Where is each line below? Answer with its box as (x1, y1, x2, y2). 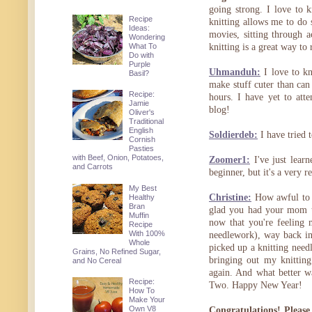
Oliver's (129, 108, 155, 117)
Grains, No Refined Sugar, (72, 247, 161, 256)
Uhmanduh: (209, 67, 260, 78)
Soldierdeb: (209, 130, 258, 141)
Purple (129, 59, 151, 68)
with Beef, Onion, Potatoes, (72, 153, 164, 162)
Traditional (129, 117, 164, 126)
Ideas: (129, 23, 150, 32)
